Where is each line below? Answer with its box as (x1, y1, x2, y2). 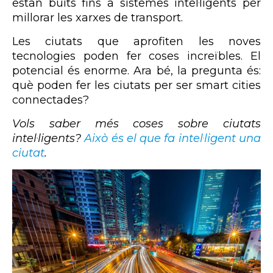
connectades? (12, 93, 89, 107)
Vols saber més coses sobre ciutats (12, 116, 261, 130)
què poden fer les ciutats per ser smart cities (12, 78, 261, 92)
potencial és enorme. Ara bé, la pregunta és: (12, 63, 261, 77)
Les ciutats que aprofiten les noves (12, 34, 261, 48)
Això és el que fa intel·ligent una (84, 131, 261, 145)
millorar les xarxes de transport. (12, 10, 183, 24)
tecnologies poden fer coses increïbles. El (12, 49, 261, 63)
